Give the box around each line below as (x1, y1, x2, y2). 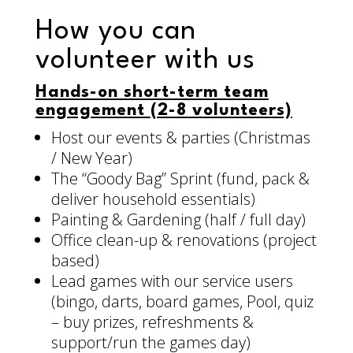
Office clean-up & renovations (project (50, 229, 317, 251)
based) (50, 250, 99, 272)
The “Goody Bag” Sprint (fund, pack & (50, 168, 310, 190)
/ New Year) (50, 147, 132, 169)
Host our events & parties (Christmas (50, 127, 310, 149)
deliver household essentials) (50, 188, 255, 210)
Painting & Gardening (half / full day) (50, 209, 306, 231)
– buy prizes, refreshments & (50, 311, 254, 333)
